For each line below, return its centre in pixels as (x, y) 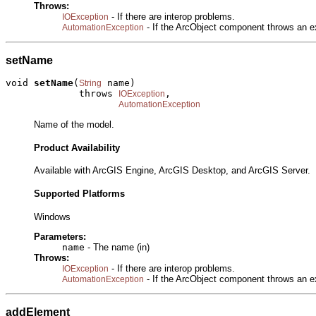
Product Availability (77, 147)
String (90, 84)
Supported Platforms (79, 193)
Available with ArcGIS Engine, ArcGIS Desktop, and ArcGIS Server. (172, 171)
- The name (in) (117, 247)
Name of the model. (74, 124)
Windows (52, 217)
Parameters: (60, 237)
